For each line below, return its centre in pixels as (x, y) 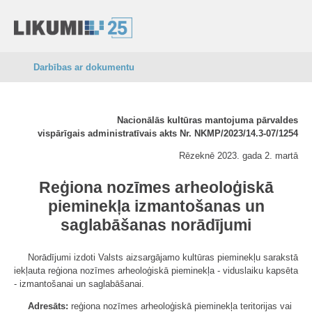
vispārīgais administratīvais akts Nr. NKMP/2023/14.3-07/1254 (168, 133)
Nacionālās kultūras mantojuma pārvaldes (208, 120)
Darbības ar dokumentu (84, 67)
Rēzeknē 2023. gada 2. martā (239, 156)
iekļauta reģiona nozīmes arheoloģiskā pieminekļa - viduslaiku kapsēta (156, 271)
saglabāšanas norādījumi (156, 225)
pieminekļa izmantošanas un (156, 206)
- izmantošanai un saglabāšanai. (79, 284)
